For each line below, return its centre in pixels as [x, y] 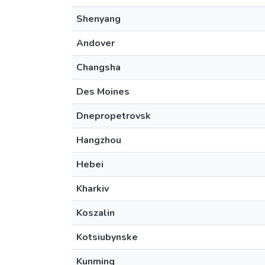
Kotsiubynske [107, 237]
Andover [96, 43]
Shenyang [98, 19]
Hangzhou [99, 140]
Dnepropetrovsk [114, 116]
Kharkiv [93, 189]
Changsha [98, 67]
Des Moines [103, 92]
